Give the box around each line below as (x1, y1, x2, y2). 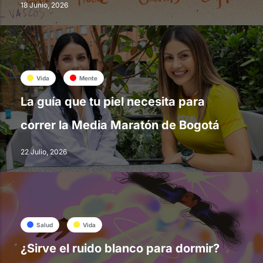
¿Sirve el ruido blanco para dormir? (21, 241, 220, 256)
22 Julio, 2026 (21, 147, 67, 157)
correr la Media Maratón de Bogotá (21, 118, 220, 133)
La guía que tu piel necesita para (21, 95, 205, 109)
